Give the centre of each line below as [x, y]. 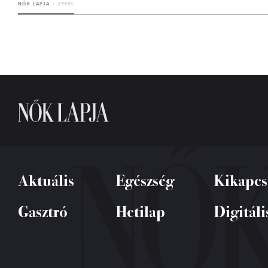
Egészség [145, 180]
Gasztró [43, 211]
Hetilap [141, 211]
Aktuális [46, 180]
